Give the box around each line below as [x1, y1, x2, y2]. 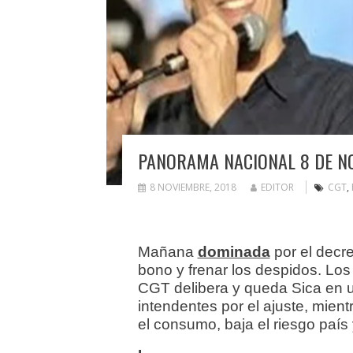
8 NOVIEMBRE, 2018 [149, 180, 236, 195]
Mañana [137, 243, 198, 261]
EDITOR [260, 180, 294, 195]
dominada [197, 243, 270, 261]
